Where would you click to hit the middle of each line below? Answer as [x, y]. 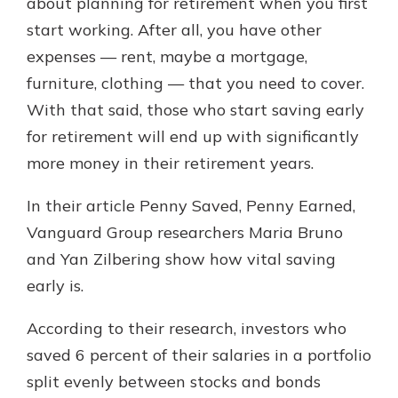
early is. [55, 286]
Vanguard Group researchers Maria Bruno [185, 233]
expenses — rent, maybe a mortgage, [167, 57]
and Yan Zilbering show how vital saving [181, 259]
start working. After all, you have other [174, 30]
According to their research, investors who [187, 329]
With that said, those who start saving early [195, 110]
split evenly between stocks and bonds [174, 382]
